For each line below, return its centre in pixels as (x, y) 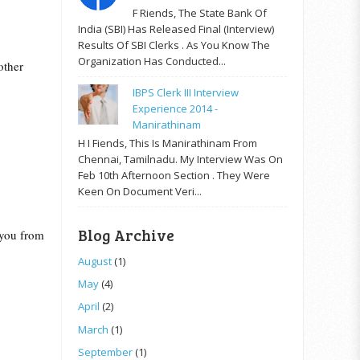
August (95, 261)
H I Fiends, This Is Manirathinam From (168, 143)
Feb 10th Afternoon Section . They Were (174, 175)
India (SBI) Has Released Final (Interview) (176, 29)
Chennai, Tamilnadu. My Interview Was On (180, 159)
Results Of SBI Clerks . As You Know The (174, 45)
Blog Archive (126, 235)
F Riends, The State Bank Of (200, 12)
